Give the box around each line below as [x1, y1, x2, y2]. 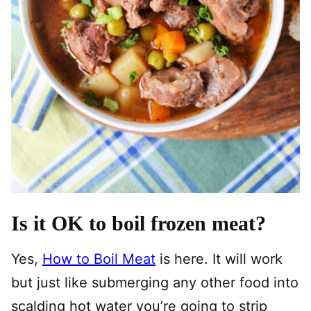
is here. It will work [155, 251, 283, 268]
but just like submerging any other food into [11, 274, 299, 292]
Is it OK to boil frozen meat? [11, 212, 266, 235]
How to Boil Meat [42, 251, 155, 268]
